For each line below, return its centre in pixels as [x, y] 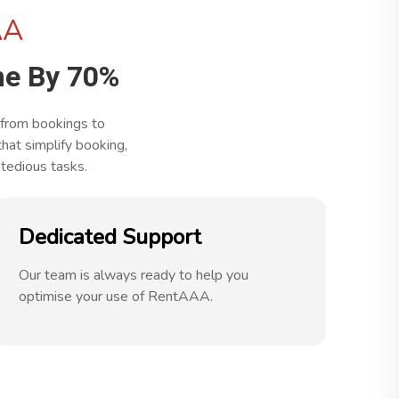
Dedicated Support [110, 237]
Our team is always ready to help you [133, 275]
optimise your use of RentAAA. [115, 297]
